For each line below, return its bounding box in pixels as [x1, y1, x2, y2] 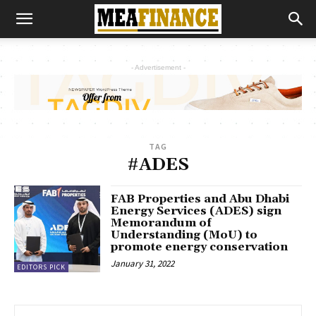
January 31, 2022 [111, 257, 175, 270]
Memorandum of [111, 216, 212, 231]
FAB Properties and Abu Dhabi [111, 192, 290, 207]
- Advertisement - [130, 63, 186, 71]
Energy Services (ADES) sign [111, 204, 282, 219]
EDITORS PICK [17, 262, 66, 272]
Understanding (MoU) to [111, 228, 258, 243]
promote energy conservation [111, 240, 288, 255]
